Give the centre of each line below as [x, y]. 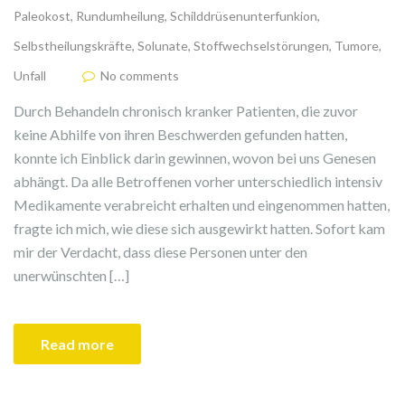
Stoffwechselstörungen [261, 45]
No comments [140, 75]
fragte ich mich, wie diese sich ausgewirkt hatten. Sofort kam [199, 228]
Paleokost [42, 15]
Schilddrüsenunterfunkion [244, 15]
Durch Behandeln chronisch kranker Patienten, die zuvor [186, 110]
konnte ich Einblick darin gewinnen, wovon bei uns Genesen [195, 157]
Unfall [30, 75]
